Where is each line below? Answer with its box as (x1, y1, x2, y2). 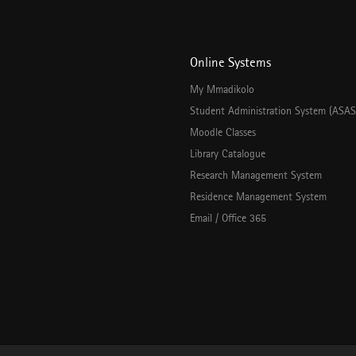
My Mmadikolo (190, 83, 254, 95)
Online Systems (190, 54, 271, 70)
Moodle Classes (190, 126, 256, 138)
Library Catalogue (190, 147, 265, 160)
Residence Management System (190, 190, 327, 203)
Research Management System (190, 168, 322, 181)
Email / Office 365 (190, 211, 266, 224)
